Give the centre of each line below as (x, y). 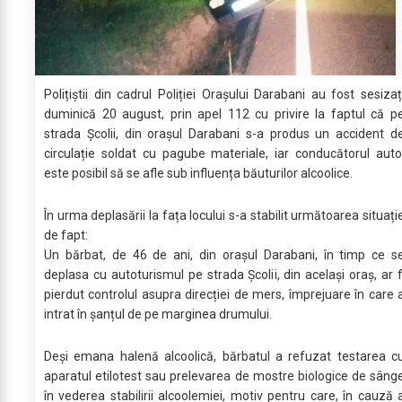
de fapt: (66, 236)
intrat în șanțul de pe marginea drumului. (158, 315)
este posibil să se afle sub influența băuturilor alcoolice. (198, 174)
